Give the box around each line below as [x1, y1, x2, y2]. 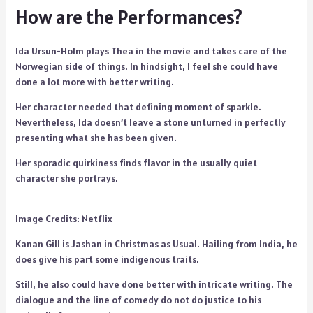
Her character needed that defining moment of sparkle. [15, 101, 261, 113]
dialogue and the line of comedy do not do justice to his [15, 293, 261, 306]
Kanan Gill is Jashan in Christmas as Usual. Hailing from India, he [15, 238, 298, 250]
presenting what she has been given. [15, 131, 179, 144]
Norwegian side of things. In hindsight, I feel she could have [15, 60, 278, 73]
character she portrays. [15, 172, 118, 184]
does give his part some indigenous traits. [15, 253, 201, 265]
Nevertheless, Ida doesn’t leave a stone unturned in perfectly [15, 116, 286, 129]
